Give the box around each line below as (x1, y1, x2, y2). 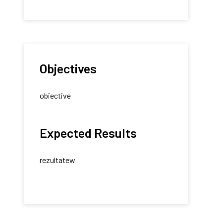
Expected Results (39, 124, 137, 140)
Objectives (39, 60, 97, 76)
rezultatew (39, 155, 75, 165)
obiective (39, 90, 71, 100)
